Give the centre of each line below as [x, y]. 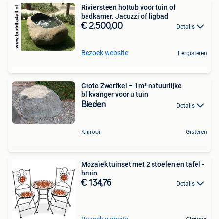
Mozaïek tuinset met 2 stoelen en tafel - [143, 164]
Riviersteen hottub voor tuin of [128, 7]
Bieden [93, 105]
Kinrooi [91, 132]
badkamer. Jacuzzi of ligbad [125, 16]
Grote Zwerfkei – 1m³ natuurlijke [131, 86]
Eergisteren [193, 54]
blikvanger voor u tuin [115, 95]
